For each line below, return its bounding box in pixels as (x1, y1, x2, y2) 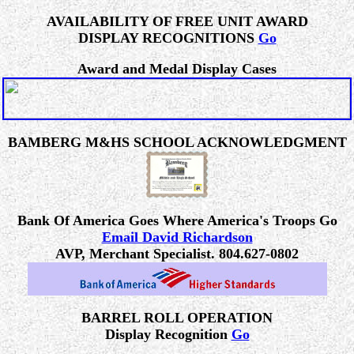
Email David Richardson (101, 229, 253, 245)
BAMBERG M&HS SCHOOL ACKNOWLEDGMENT (7, 134, 347, 150)
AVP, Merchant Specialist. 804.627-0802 (55, 246, 299, 262)
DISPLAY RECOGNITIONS (77, 30, 258, 46)
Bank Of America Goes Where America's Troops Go (17, 213, 337, 228)
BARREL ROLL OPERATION (81, 310, 273, 326)
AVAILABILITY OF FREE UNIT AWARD (46, 13, 308, 29)
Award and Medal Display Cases (77, 61, 277, 77)
